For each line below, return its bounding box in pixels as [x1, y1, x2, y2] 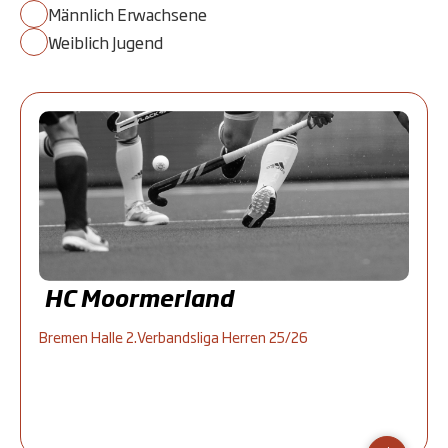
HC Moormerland [44, 281, 233, 314]
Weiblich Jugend [48, 30, 163, 54]
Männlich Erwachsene [48, 2, 207, 26]
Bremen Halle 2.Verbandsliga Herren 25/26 [39, 326, 308, 347]
